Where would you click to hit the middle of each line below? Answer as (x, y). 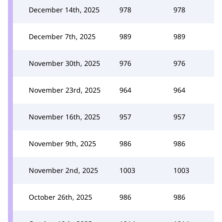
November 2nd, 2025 (63, 170)
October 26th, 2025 (60, 197)
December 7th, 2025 (62, 36)
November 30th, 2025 (64, 63)
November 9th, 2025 (62, 143)
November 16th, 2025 (64, 116)
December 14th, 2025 (64, 9)
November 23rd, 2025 (65, 90)
